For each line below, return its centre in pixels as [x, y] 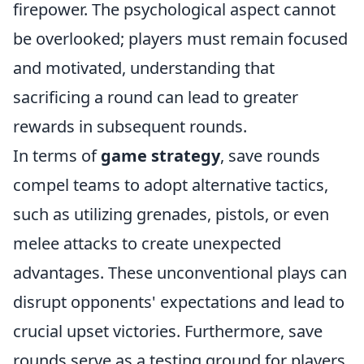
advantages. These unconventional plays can [180, 273]
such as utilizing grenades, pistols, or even [171, 214]
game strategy [160, 156]
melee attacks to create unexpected [147, 244]
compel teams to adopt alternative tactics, [171, 185]
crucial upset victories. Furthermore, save [168, 331]
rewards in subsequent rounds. [130, 127]
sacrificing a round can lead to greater [156, 97]
